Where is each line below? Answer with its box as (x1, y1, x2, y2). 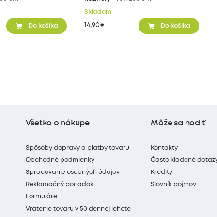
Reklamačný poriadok (26, 182, 94, 187)
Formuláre (26, 194, 58, 200)
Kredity (151, 169, 173, 175)
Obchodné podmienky (26, 157, 95, 163)
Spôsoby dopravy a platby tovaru (26, 145, 130, 151)
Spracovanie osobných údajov (26, 169, 120, 175)
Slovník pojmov (151, 182, 197, 187)
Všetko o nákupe (26, 120, 90, 127)
